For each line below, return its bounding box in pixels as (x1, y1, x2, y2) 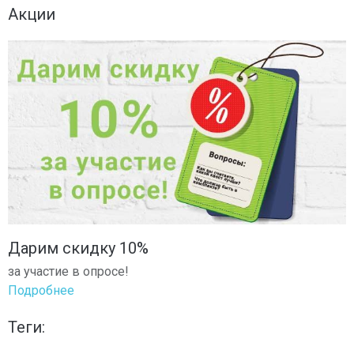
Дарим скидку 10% (8, 239, 149, 258)
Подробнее (8, 283, 74, 299)
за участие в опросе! (8, 264, 129, 280)
